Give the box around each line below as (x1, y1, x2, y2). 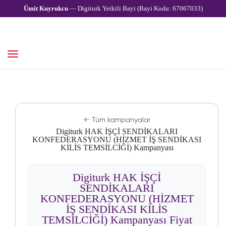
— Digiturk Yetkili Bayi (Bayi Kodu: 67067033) (68, 5, 203, 12)
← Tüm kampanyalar (83, 116, 150, 124)
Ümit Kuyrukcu (23, 5, 68, 12)
